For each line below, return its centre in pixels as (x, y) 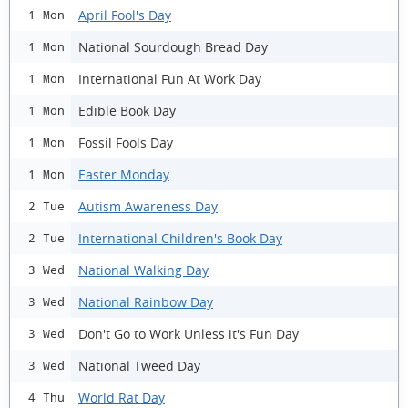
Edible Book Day (127, 110)
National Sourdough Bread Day (173, 46)
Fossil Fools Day (126, 142)
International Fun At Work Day (170, 78)
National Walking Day (143, 270)
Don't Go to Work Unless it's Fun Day (189, 333)
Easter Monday (124, 174)
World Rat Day (122, 397)
